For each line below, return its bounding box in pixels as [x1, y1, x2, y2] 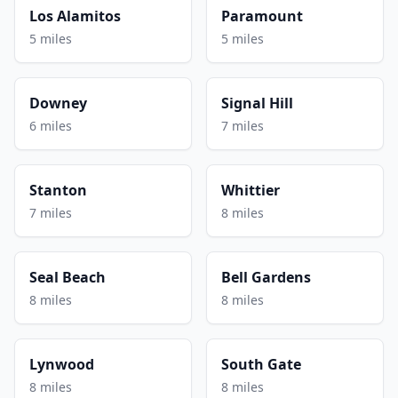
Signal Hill [221, 92, 293, 113]
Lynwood [29, 354, 94, 374]
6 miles [29, 116, 72, 134]
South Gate [221, 354, 301, 374]
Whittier [221, 179, 280, 200]
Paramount [221, 5, 303, 26]
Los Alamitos [29, 5, 121, 26]
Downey [29, 92, 87, 113]
